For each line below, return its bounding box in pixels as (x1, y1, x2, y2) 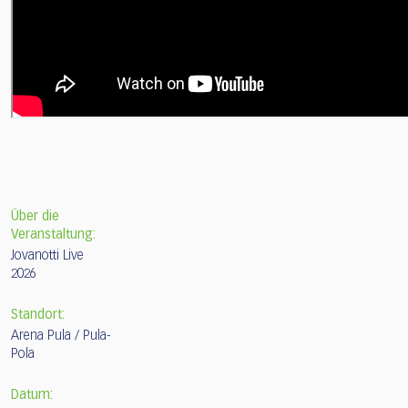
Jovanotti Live (11, 249, 84, 262)
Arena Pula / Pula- (11, 329, 111, 342)
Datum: (11, 388, 53, 402)
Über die (11, 209, 59, 223)
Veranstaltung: (11, 228, 96, 241)
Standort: (11, 308, 65, 321)
